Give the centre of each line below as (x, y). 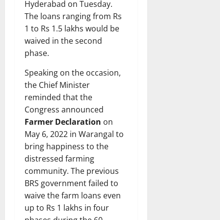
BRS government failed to (71, 183)
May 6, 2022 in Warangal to (74, 134)
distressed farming (59, 158)
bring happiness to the (67, 146)
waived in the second (63, 41)
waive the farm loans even (73, 195)
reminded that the (58, 97)
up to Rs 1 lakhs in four (67, 207)
